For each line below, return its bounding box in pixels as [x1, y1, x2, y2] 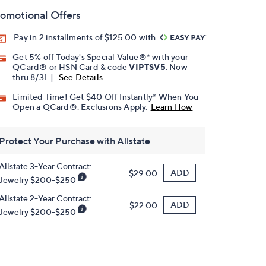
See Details [58, 72, 103, 83]
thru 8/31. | [12, 72, 56, 83]
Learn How [150, 102, 193, 112]
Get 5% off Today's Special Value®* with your [12, 52, 189, 62]
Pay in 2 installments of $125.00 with [14, 32, 158, 42]
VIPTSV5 [129, 62, 166, 72]
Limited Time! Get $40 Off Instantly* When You [12, 91, 199, 102]
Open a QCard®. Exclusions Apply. [12, 102, 148, 112]
